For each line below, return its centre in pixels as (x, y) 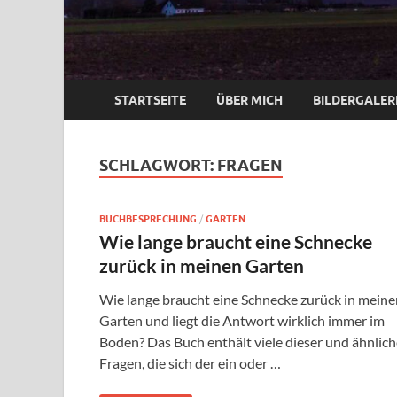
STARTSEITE (150, 100)
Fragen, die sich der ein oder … (190, 363)
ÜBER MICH (249, 100)
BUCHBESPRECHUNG (148, 219)
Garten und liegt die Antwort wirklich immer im (242, 321)
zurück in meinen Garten (202, 266)
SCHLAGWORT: (158, 166)
